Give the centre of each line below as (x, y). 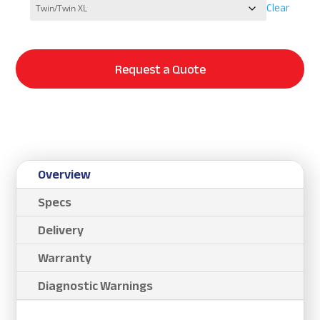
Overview (65, 175)
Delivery (61, 230)
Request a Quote (160, 69)
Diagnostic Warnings (96, 286)
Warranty (65, 258)
